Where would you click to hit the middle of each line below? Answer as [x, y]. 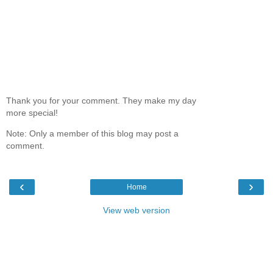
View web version [136, 210]
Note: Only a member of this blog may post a [92, 134]
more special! [32, 112]
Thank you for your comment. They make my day [101, 100]
